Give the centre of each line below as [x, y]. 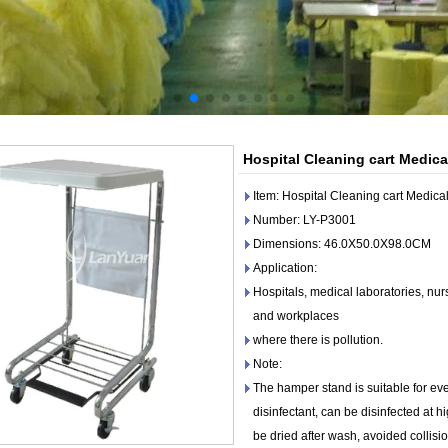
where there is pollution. [318, 340]
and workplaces [296, 316]
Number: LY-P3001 [304, 220]
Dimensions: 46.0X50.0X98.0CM [342, 244]
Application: [285, 268]
